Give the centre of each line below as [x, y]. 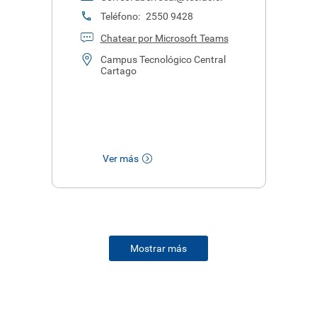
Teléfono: [121, 16]
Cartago [118, 71]
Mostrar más [158, 248]
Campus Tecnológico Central [163, 59]
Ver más [120, 158]
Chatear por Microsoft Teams [164, 38]
